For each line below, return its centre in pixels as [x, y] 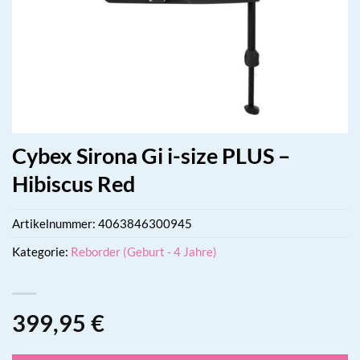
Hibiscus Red [74, 184]
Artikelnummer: [55, 223]
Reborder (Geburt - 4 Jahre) [144, 251]
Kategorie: [41, 251]
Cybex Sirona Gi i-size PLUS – [151, 155]
